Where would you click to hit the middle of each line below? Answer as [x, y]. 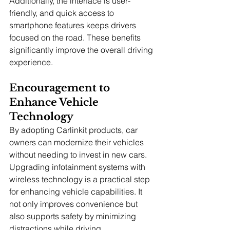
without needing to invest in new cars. [79, 154]
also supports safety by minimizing [74, 216]
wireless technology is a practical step [81, 179]
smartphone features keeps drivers [74, 25]
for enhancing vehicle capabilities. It [77, 191]
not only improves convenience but [74, 204]
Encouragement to [61, 88]
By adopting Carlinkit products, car [74, 130]
